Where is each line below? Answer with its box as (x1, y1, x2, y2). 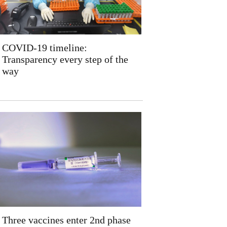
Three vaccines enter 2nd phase (2, 214, 131, 225)
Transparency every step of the (2, 54, 128, 65)
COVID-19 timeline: (2, 42, 87, 53)
